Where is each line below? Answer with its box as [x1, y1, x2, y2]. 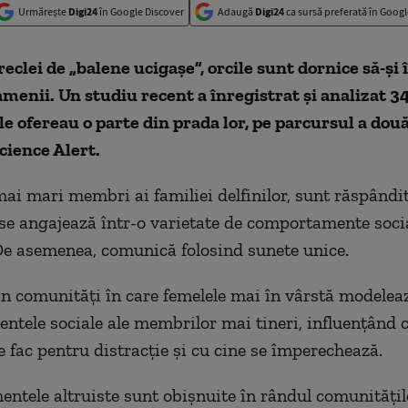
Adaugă [218, 5, 255, 18]
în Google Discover [97, 5, 184, 18]
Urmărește [18, 5, 68, 18]
